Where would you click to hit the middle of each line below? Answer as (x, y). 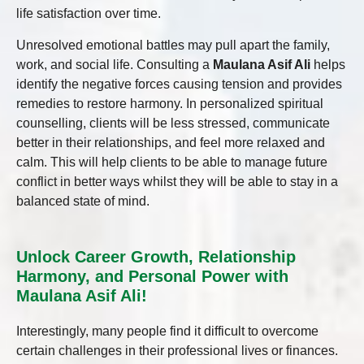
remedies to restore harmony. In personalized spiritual (170, 103)
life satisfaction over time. (89, 14)
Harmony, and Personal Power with (152, 277)
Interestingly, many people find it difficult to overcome (167, 331)
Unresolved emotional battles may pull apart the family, (173, 45)
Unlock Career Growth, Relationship (156, 257)
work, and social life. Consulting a (115, 64)
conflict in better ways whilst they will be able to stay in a (177, 181)
